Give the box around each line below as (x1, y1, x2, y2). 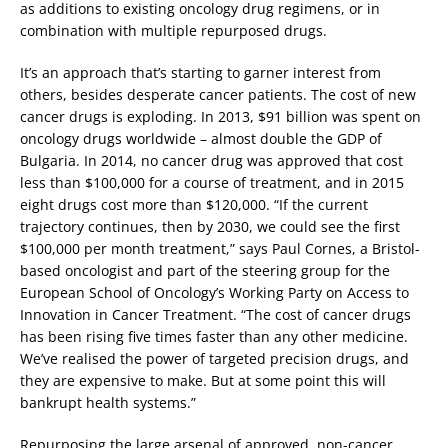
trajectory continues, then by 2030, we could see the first (20, 217, 400, 237)
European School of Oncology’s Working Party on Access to (20, 283, 409, 303)
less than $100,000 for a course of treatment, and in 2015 (20, 173, 404, 193)
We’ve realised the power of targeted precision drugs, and (20, 349, 409, 369)
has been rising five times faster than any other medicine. (20, 327, 408, 347)
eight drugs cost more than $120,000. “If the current (20, 195, 368, 215)
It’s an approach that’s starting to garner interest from (20, 63, 381, 83)
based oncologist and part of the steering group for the (20, 261, 390, 281)
